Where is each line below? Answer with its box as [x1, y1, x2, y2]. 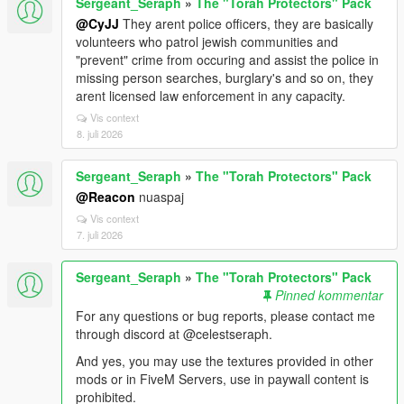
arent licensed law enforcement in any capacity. [76, 87, 345, 105]
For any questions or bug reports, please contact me [76, 307, 375, 325]
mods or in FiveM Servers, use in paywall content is [76, 370, 369, 388]
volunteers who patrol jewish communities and [76, 32, 338, 50]
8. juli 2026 [77, 126, 123, 141]
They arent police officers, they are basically [119, 14, 373, 32]
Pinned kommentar [275, 286, 383, 304]
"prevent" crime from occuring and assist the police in [76, 50, 379, 69]
